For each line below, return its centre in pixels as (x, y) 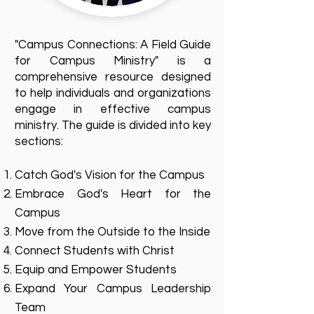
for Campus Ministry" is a (113, 61)
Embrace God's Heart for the (113, 194)
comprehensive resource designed (113, 77)
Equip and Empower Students (96, 270)
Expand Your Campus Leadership (113, 289)
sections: (39, 142)
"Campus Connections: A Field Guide (113, 45)
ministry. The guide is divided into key (113, 125)
